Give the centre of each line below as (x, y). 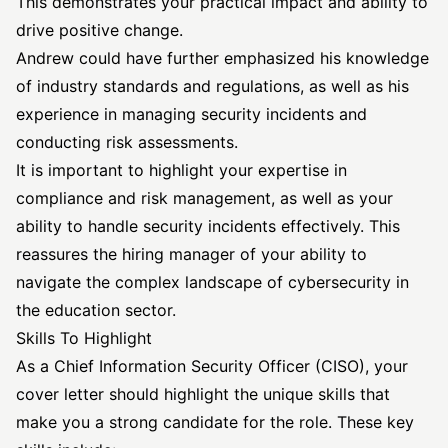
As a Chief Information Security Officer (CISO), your (212, 366)
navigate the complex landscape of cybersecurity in (212, 282)
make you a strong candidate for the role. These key (215, 422)
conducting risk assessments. (127, 142)
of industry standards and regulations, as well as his (212, 86)
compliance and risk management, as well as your (204, 198)
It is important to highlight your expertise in (181, 170)
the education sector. (96, 310)
